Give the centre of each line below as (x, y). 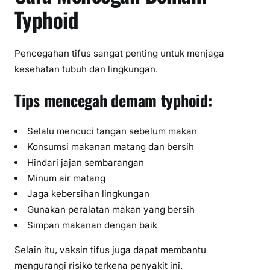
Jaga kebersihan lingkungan (89, 193)
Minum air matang (67, 178)
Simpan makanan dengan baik (93, 225)
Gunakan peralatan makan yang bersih (111, 209)
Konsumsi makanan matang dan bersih (111, 146)
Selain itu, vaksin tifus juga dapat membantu (110, 250)
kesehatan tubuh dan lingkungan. (86, 69)
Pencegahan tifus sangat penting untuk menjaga (119, 54)
